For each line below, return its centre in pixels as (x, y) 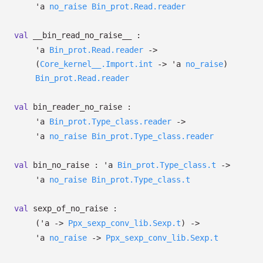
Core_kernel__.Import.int (96, 64)
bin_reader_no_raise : (80, 107)
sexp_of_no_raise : (73, 208)
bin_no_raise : (66, 165)
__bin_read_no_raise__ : (85, 35)
